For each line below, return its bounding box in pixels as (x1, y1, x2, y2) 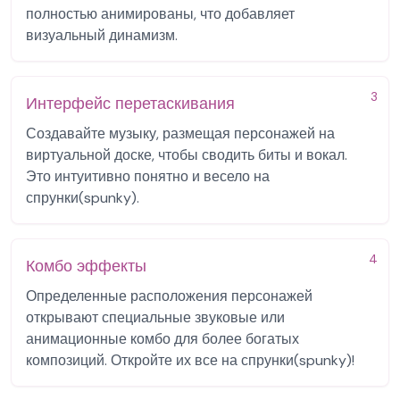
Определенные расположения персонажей (26, 287, 312, 305)
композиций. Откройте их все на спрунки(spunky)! (26, 351, 354, 370)
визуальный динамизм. (26, 26, 178, 45)
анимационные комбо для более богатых (26, 329, 299, 348)
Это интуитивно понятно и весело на (26, 167, 270, 186)
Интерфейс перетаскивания (26, 93, 235, 114)
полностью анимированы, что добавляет (26, 4, 295, 23)
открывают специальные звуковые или (26, 308, 285, 327)
